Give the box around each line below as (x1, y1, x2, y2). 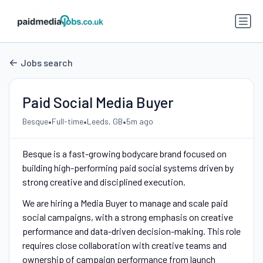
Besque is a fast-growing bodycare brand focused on (22, 147, 227, 159)
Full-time (51, 116, 83, 127)
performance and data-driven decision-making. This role (22, 225, 241, 237)
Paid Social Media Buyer (22, 93, 174, 111)
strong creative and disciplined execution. (22, 176, 186, 187)
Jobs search (21, 57, 73, 69)
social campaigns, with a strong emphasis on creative (22, 211, 233, 222)
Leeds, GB (86, 116, 123, 127)
